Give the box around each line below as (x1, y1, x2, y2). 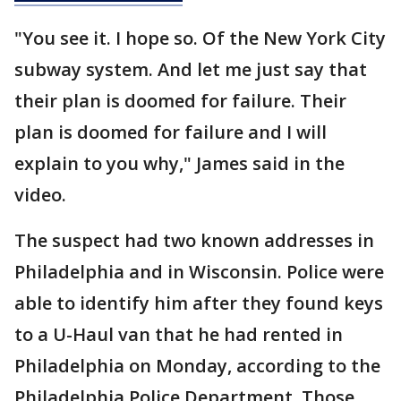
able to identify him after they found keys (14, 291, 383, 315)
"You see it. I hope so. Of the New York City (14, 26, 386, 50)
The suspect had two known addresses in (14, 228, 374, 252)
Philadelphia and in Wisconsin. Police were (14, 260, 384, 284)
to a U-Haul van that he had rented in (14, 322, 343, 346)
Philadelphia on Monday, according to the (14, 354, 380, 378)
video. (14, 183, 66, 207)
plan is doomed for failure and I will (14, 120, 327, 144)
